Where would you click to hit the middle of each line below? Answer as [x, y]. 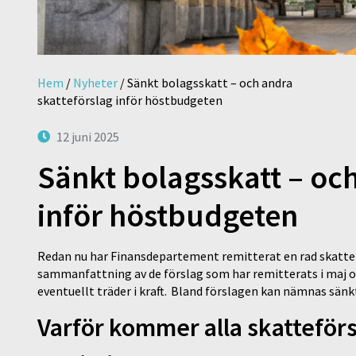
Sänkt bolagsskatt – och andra [210, 82]
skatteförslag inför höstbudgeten [130, 100]
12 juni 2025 [88, 136]
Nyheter [95, 82]
